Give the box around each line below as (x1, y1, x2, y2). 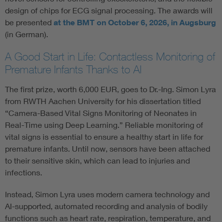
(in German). (5, 29, 48, 39)
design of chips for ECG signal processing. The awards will (5, 5, 213, 15)
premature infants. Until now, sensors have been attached (5, 144, 210, 154)
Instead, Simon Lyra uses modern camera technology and (5, 189, 210, 199)
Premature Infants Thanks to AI (5, 63, 142, 76)
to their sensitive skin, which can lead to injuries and (5, 156, 190, 166)
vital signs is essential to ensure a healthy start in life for (5, 132, 203, 142)
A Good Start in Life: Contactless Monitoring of (5, 50, 215, 63)
